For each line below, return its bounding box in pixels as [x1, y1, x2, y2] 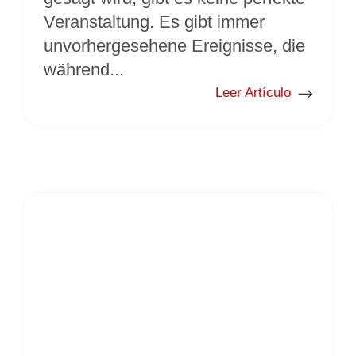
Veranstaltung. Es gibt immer [44, 11, 265, 32]
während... [44, 59, 124, 79]
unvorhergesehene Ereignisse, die [44, 35, 305, 56]
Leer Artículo [215, 84, 291, 100]
